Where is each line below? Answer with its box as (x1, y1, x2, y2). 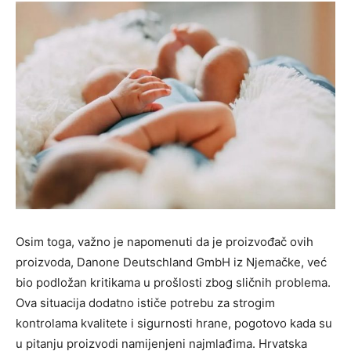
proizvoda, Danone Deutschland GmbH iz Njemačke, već (16, 255, 327, 270)
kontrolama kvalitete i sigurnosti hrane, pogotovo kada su (16, 316, 332, 331)
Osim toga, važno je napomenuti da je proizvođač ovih (16, 234, 313, 250)
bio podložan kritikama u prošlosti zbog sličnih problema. (16, 275, 331, 291)
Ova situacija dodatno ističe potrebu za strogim (16, 295, 275, 311)
